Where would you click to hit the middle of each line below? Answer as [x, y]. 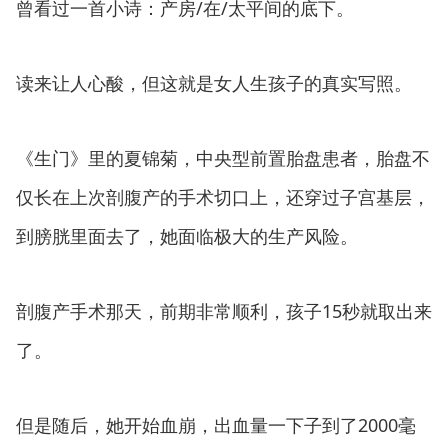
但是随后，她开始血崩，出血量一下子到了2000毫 [216, 425]
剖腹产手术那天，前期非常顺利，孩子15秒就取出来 [224, 311]
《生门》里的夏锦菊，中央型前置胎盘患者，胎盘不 [223, 158]
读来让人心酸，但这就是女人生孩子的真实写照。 [214, 83]
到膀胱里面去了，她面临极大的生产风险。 [187, 236]
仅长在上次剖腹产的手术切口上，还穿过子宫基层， [223, 197]
